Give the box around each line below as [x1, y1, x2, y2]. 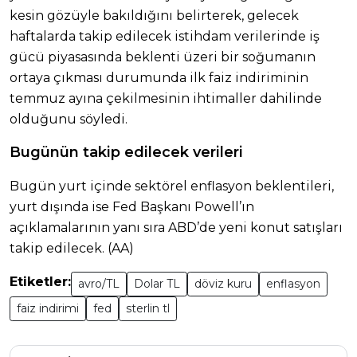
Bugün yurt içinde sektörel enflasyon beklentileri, [10, 178, 334, 194]
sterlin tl [126, 301, 170, 316]
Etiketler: [10, 274, 71, 290]
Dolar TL [134, 277, 180, 292]
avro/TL [78, 277, 120, 292]
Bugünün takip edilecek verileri [10, 143, 243, 162]
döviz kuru [194, 277, 252, 292]
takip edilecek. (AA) [10, 241, 134, 257]
